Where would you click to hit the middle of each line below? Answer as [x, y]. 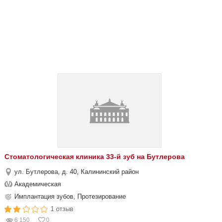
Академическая [38, 184]
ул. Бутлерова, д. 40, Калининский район [77, 172]
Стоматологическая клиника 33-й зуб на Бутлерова [95, 157]
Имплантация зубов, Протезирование [70, 196]
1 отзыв [62, 209]
